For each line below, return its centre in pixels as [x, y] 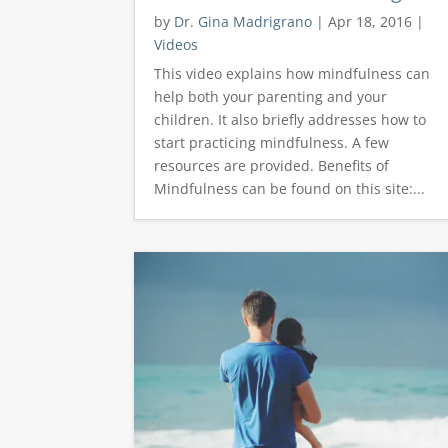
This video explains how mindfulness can [292, 73]
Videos [176, 44]
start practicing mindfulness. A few [272, 142]
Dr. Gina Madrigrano [243, 21]
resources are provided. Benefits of [272, 165]
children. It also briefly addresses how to [290, 119]
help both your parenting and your [271, 96]
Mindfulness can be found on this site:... [290, 188]
